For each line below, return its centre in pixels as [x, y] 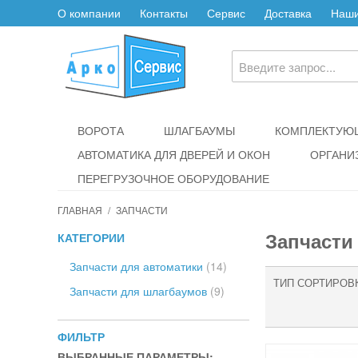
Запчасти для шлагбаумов [140, 291]
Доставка [288, 13]
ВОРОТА [101, 130]
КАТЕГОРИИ [91, 237]
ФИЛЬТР [81, 336]
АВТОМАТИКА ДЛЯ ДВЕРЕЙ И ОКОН [174, 154]
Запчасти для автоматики [138, 266]
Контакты [164, 13]
